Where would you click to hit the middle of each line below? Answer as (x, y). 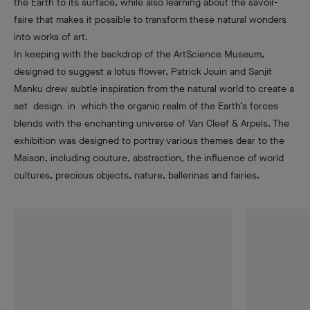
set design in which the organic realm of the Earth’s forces (146, 106)
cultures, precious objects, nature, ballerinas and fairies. (138, 175)
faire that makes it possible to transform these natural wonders (150, 19)
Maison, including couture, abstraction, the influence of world (149, 158)
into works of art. (51, 37)
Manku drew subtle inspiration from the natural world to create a (154, 89)
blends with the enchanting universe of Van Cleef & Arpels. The (152, 123)
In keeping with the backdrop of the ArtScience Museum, (139, 54)
